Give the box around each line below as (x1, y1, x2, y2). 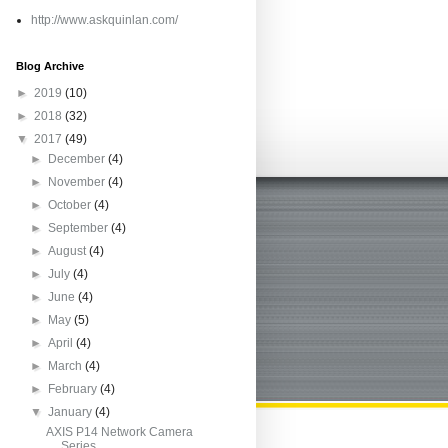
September (48, 221, 112, 235)
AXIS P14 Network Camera (45, 425, 193, 439)
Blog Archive (16, 60, 84, 72)
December (48, 152, 109, 166)
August (48, 244, 90, 258)
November (48, 175, 109, 189)
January (48, 405, 96, 419)
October (48, 198, 95, 212)
